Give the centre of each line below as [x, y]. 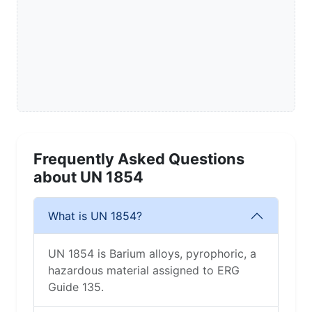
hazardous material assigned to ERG [144, 271]
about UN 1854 [88, 177]
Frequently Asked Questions [139, 159]
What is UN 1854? [95, 216]
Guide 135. [76, 287]
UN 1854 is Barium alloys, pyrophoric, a [152, 254]
